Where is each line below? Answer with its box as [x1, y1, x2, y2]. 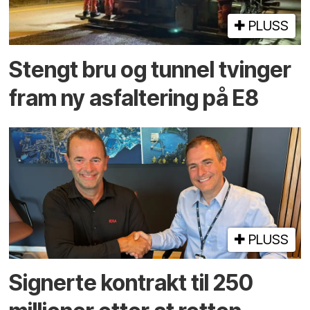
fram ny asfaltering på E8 [9, 84, 259, 111]
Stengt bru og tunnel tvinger [9, 55, 292, 83]
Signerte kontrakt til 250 [9, 269, 254, 297]
